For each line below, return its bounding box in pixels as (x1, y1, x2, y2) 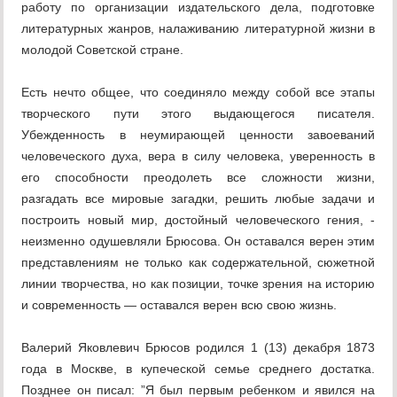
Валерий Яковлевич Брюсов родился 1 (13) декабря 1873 (21, 340, 376, 355)
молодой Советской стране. (21, 43, 184, 58)
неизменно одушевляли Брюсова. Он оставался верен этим (21, 234, 376, 249)
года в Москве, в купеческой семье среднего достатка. (21, 362, 376, 377)
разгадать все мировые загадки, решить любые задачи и (21, 191, 376, 206)
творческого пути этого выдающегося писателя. (21, 106, 376, 121)
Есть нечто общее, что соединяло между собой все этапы (21, 85, 376, 100)
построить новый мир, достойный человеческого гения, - (21, 213, 376, 228)
